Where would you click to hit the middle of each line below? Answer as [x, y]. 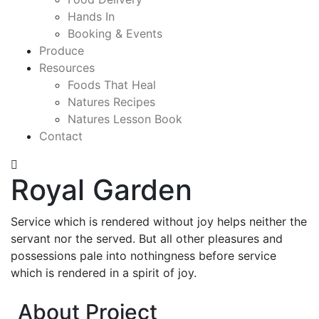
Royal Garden [101, 190]
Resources [67, 68]
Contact [61, 136]
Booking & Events [115, 34]
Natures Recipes [111, 102]
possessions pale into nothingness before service [143, 256]
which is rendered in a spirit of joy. [104, 273]
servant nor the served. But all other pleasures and [147, 239]
